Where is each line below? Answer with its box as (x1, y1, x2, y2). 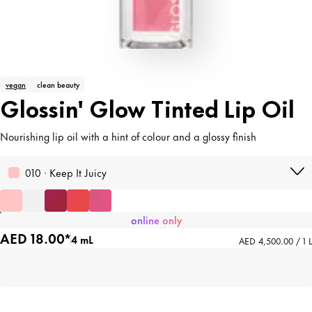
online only (130, 212, 182, 228)
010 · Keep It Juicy (25, 164, 107, 180)
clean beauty (37, 79, 79, 90)
